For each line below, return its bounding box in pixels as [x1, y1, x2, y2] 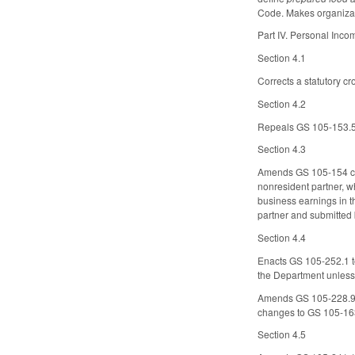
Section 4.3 [258, 142, 307, 156]
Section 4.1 [258, 51, 307, 65]
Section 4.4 [258, 231, 307, 245]
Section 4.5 [258, 327, 307, 342]
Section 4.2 [258, 96, 307, 110]
